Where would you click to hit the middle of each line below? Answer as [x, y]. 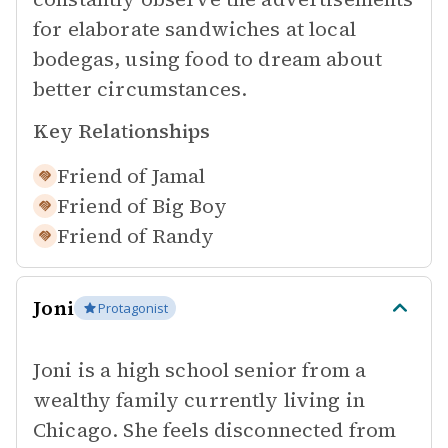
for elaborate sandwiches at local [194, 29]
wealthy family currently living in [199, 400]
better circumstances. [140, 89]
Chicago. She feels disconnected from [215, 430]
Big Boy [189, 206]
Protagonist [133, 308]
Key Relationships [121, 131]
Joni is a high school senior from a [200, 370]
